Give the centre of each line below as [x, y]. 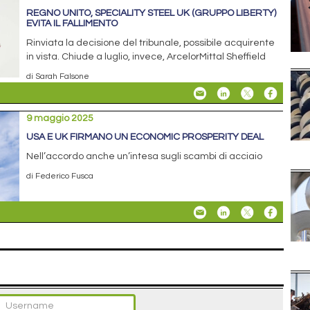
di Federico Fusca [60, 175]
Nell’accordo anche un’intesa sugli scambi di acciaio [145, 156]
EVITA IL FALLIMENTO [72, 23]
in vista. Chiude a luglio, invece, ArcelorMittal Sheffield [146, 56]
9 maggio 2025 [60, 118]
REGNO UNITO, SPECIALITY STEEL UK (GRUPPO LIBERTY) [152, 13]
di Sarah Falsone [58, 76]
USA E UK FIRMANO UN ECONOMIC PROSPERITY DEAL [145, 137]
